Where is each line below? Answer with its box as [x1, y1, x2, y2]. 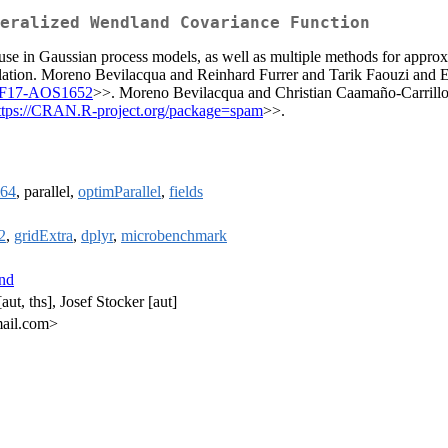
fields [169, 183, 203, 201]
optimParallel [78, 183, 161, 201]
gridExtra [14, 227, 73, 245]
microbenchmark [121, 227, 227, 245]
